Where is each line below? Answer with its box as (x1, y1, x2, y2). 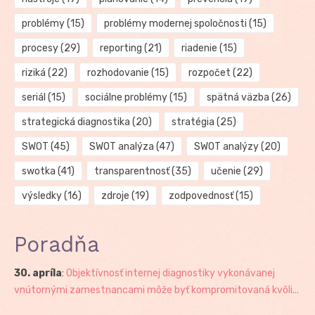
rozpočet (188, 67, 231, 79)
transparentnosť (94, 165, 169, 178)
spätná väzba (206, 91, 269, 104)
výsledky (22, 190, 62, 202)
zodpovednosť (168, 190, 233, 202)
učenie (210, 165, 241, 178)
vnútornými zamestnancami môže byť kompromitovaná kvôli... (14, 284, 299, 297)
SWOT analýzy (193, 141, 259, 153)
